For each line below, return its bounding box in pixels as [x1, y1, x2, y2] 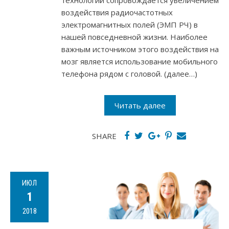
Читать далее [114, 100, 166, 110]
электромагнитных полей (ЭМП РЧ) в [61, 19, 198, 30]
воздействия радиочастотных [61, 7, 173, 17]
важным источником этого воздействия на [61, 43, 219, 54]
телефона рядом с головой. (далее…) [61, 68, 197, 79]
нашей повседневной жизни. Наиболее [61, 31, 208, 42]
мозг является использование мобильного [61, 56, 218, 66]
